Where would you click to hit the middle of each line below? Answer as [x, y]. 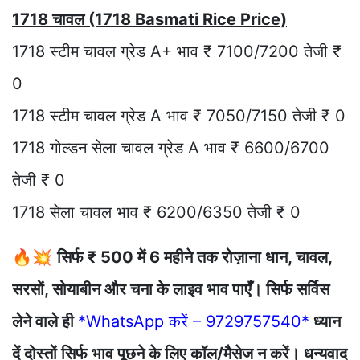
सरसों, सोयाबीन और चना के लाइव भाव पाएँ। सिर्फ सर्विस [171, 290]
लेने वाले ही [45, 322]
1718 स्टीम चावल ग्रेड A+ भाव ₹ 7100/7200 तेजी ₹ [177, 52]
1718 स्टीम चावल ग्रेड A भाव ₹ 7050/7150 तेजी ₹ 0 [179, 116]
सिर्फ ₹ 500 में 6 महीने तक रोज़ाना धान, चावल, [194, 258]
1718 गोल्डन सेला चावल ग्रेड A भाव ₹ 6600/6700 [171, 148]
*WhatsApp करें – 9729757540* [194, 322]
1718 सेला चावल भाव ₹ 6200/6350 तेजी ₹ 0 [156, 213]
